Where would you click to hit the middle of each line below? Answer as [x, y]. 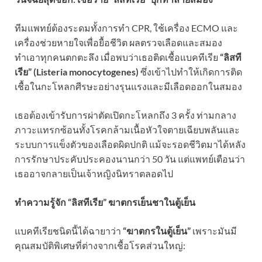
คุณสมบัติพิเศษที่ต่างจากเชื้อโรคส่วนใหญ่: [100, 246]
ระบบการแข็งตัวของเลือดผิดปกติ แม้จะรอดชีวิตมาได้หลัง [130, 144]
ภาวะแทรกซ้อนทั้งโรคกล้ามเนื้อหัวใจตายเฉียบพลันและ [127, 130]
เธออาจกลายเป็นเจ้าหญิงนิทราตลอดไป [94, 174]
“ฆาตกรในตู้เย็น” [157, 231]
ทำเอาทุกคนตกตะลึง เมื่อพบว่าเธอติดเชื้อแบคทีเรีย [117, 57]
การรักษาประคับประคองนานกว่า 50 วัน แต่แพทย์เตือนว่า [130, 159]
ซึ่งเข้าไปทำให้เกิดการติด [190, 72]
